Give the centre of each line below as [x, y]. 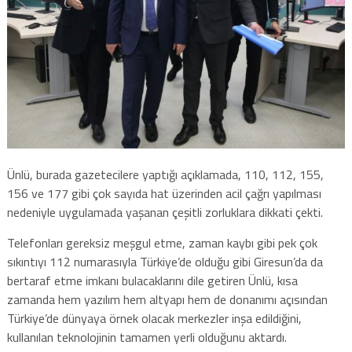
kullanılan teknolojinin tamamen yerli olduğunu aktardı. [147, 337]
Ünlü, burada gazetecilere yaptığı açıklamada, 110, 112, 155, [165, 174]
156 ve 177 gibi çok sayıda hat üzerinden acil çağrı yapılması [164, 193]
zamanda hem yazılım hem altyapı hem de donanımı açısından [167, 299]
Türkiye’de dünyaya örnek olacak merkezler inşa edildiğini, [154, 318]
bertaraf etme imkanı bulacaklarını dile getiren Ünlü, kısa [152, 280]
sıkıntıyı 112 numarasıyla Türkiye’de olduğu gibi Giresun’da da [165, 261]
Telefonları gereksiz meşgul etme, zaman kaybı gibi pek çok [162, 242]
